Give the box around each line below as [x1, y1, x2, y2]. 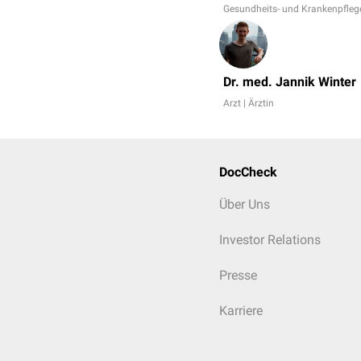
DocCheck [219, 164, 277, 180]
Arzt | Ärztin [223, 98, 274, 109]
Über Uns [219, 197, 270, 212]
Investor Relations [219, 232, 321, 247]
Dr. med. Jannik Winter [223, 74, 356, 89]
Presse [219, 268, 257, 283]
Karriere [219, 303, 263, 318]
